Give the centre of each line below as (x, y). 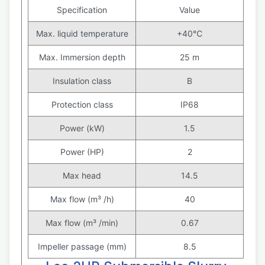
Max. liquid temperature (82, 33)
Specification (82, 10)
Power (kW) (82, 128)
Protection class (82, 104)
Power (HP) (82, 152)
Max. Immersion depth (82, 57)
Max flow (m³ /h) (82, 199)
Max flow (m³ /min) (82, 223)
